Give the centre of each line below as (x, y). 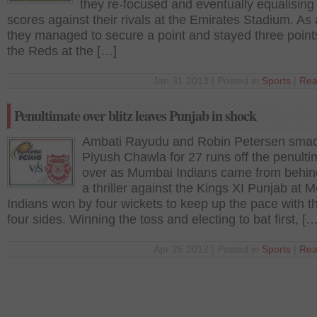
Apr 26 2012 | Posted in (208, 249)
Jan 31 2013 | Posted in (207, 81)
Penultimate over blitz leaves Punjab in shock (135, 116)
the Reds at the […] (62, 51)
